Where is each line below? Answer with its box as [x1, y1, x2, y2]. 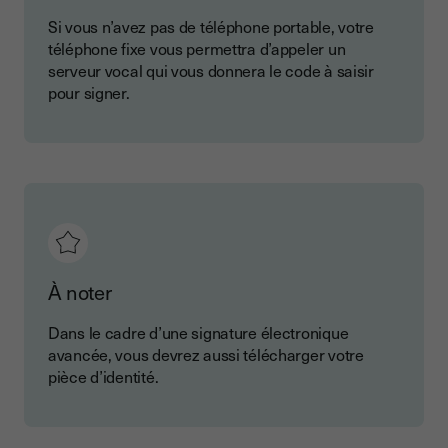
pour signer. [48, 80, 130, 105]
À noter [48, 277, 112, 308]
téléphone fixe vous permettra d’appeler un [48, 36, 346, 61]
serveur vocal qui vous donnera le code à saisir [48, 58, 374, 83]
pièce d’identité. [48, 364, 159, 389]
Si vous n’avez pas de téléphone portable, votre [48, 14, 374, 39]
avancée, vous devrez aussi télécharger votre [48, 342, 364, 367]
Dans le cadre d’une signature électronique [48, 320, 349, 345]
